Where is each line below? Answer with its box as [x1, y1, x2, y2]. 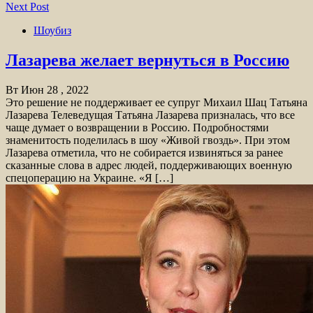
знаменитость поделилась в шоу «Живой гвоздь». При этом [6, 133, 290, 146]
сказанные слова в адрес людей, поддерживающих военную [6, 159, 292, 171]
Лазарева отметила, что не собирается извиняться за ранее [6, 146, 283, 159]
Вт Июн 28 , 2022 [6, 83, 89, 96]
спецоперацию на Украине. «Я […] [6, 171, 173, 184]
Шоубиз [34, 24, 71, 36]
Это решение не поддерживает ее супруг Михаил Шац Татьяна [6, 96, 307, 108]
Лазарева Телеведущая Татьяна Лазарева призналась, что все [6, 108, 295, 121]
